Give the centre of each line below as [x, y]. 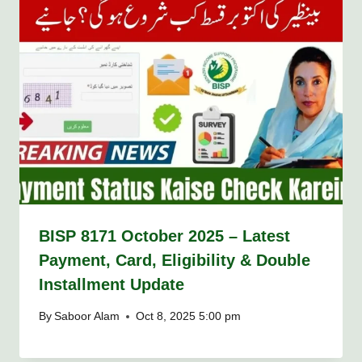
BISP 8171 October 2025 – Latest [164, 236]
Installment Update [112, 285]
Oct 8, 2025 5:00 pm [189, 317]
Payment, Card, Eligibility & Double [175, 261]
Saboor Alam [87, 317]
